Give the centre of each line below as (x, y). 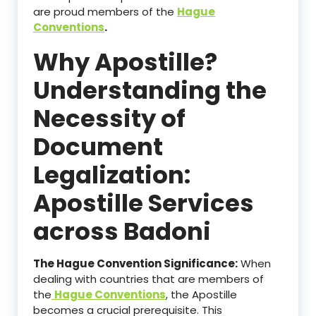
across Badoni (124, 231)
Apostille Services (144, 203)
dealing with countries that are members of (148, 279)
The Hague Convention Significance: (135, 263)
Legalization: (112, 175)
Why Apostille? (125, 62)
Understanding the (150, 90)
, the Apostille (201, 294)
